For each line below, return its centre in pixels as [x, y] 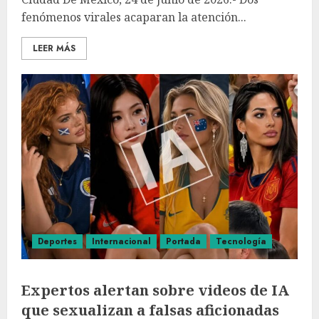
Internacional [121, 241]
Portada [183, 241]
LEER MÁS [54, 48]
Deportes [57, 241]
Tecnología [241, 241]
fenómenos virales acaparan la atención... [134, 17]
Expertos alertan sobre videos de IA [155, 290]
